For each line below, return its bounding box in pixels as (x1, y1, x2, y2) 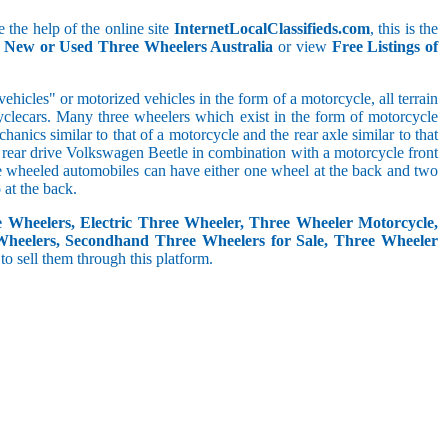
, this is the (369, 19, 439, 37)
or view (273, 37, 332, 55)
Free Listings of (331, 37, 439, 55)
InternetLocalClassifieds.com (173, 19, 370, 37)
